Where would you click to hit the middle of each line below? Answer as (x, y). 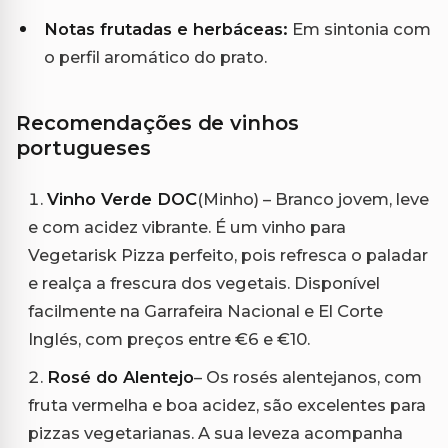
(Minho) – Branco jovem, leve (313, 198)
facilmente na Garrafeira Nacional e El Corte (205, 310)
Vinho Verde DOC (122, 198)
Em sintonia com (359, 28)
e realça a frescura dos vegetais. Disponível (204, 282)
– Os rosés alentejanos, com (308, 376)
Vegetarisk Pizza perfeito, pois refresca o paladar (228, 254)
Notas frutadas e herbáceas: (166, 28)
